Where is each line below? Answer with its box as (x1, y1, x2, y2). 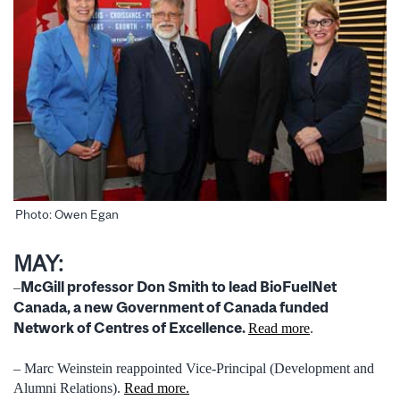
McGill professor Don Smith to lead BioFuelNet (21, 278, 337, 296)
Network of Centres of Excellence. (13, 319, 248, 337)
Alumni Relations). (13, 379, 124, 396)
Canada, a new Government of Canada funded (13, 298, 329, 317)
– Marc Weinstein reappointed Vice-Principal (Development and (13, 360, 374, 376)
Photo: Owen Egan (15, 206, 119, 221)
